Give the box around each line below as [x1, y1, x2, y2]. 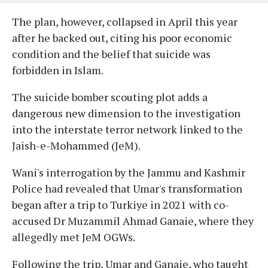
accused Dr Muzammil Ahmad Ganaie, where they [12, 213, 254, 228]
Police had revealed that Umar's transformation [12, 181, 242, 196]
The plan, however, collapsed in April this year [12, 14, 237, 29]
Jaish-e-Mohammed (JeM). [12, 138, 141, 153]
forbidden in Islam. [12, 62, 103, 77]
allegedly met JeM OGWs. [12, 229, 135, 244]
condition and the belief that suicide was [12, 46, 211, 61]
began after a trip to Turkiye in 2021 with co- [12, 197, 229, 212]
